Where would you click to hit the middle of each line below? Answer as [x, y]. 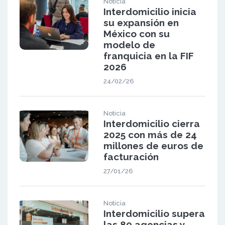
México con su [136, 33]
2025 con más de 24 [150, 134]
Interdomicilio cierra [151, 123]
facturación [131, 156]
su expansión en [141, 22]
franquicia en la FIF [148, 55]
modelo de [129, 44]
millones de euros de [153, 145]
